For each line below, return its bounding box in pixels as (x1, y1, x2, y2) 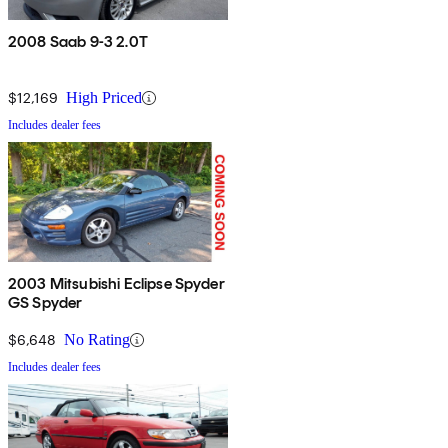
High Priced (66, 89, 142, 107)
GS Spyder (8, 293, 83, 313)
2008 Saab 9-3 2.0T (8, 32, 148, 52)
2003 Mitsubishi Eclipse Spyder (8, 274, 225, 294)
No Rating (64, 331, 130, 349)
